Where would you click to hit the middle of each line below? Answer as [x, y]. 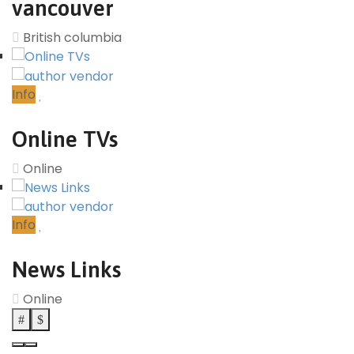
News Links [66, 269]
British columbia [72, 38]
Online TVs [65, 139]
